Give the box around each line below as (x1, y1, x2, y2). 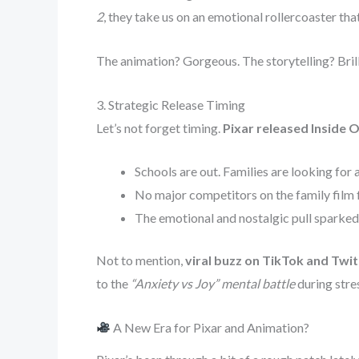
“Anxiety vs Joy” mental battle (131, 276, 295, 292)
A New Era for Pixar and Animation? (111, 319, 310, 335)
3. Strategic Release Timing (96, 96, 245, 112)
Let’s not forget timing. (96, 119, 223, 135)
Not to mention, (96, 252, 185, 268)
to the (96, 276, 131, 292)
